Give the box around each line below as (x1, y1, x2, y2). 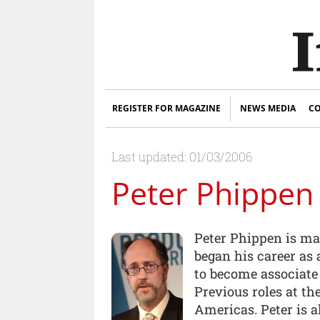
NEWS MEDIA (240, 102, 296, 114)
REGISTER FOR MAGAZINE (112, 102, 221, 114)
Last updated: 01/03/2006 (111, 148, 252, 165)
